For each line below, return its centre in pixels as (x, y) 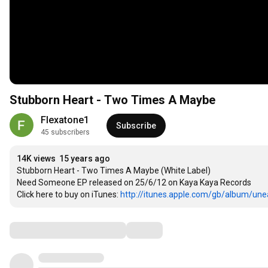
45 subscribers (65, 133)
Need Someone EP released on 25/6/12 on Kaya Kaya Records (135, 183)
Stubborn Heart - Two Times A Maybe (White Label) (114, 171)
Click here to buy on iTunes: (68, 195)
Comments (39, 230)
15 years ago (85, 159)
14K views (36, 159)
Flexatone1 (65, 120)
